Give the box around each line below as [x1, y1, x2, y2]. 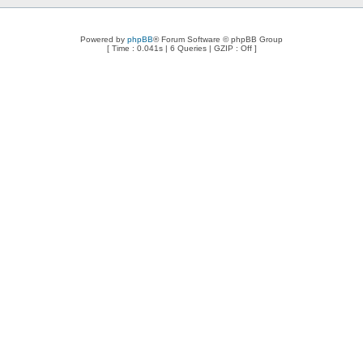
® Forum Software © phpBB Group [153, 35, 283, 44]
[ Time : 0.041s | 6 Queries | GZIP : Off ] [106, 44, 257, 53]
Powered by [80, 35, 127, 44]
